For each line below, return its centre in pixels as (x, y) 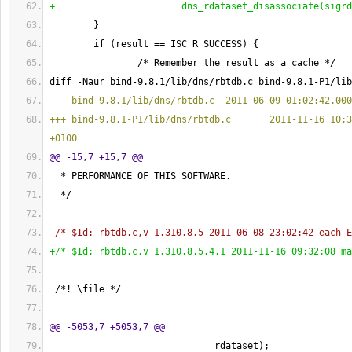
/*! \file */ (85, 289)
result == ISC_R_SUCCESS (179, 44)
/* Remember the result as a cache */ (192, 63)
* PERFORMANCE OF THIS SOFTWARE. (140, 176)
